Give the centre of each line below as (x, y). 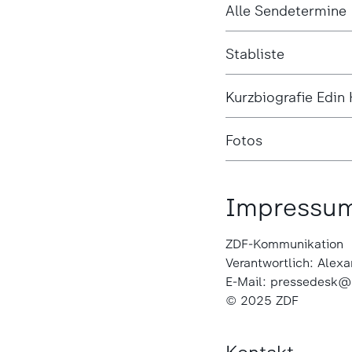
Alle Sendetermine (286, 11)
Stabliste (255, 54)
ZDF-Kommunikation (284, 244)
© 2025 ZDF (262, 300)
